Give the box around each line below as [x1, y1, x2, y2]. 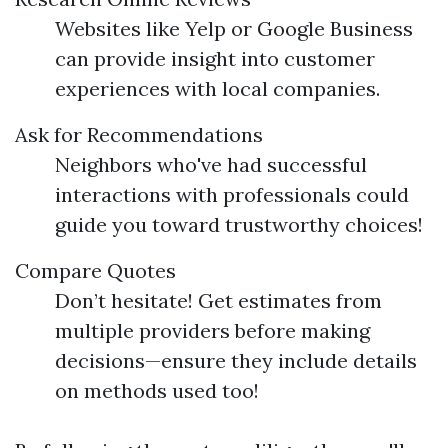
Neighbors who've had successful [55, 152, 367, 177]
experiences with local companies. [55, 76, 380, 101]
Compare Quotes [15, 258, 176, 283]
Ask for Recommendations [15, 122, 263, 147]
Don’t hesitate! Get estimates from [55, 288, 382, 313]
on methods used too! [55, 378, 259, 403]
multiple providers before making [55, 318, 370, 343]
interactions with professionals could [55, 182, 409, 207]
